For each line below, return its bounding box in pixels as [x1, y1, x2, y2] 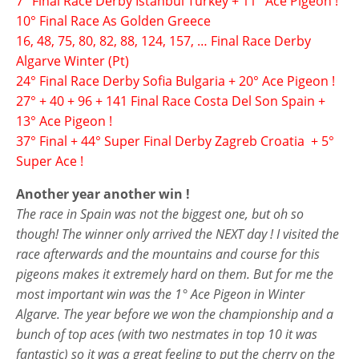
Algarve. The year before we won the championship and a [16, 305, 333, 323]
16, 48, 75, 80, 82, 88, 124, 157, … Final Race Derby [16, 31, 311, 50]
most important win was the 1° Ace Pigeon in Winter [16, 284, 305, 303]
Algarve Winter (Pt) [16, 51, 129, 70]
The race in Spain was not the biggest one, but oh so [16, 204, 304, 223]
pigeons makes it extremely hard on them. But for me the [16, 264, 333, 283]
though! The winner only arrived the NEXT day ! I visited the [16, 224, 339, 243]
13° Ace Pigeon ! [16, 111, 112, 130]
